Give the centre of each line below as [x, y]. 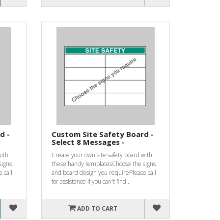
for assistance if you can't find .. [91, 181]
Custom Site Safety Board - [102, 134]
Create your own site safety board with [102, 155]
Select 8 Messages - [88, 142]
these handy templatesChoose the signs [103, 164]
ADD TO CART [97, 208]
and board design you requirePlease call [104, 172]
